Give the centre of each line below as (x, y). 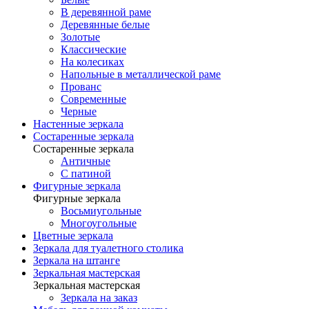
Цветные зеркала (73, 236)
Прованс (81, 87)
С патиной (86, 173)
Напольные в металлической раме (141, 74)
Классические (93, 49)
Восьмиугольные (101, 211)
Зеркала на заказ (99, 298)
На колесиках (92, 62)
